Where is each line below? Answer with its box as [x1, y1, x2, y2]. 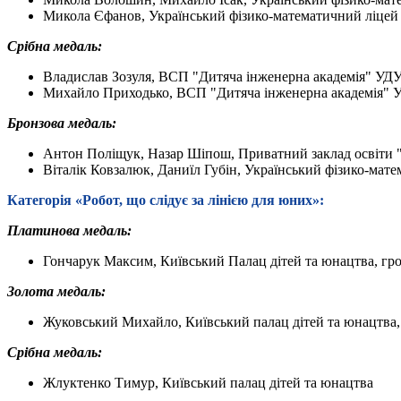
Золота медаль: [7, 283, 106, 299]
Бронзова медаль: [7, 115, 116, 131]
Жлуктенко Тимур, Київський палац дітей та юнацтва [43, 374, 373, 390]
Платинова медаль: [7, 222, 132, 238]
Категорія [7, 192, 75, 208]
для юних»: [252, 192, 324, 208]
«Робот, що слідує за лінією [75, 192, 248, 208]
